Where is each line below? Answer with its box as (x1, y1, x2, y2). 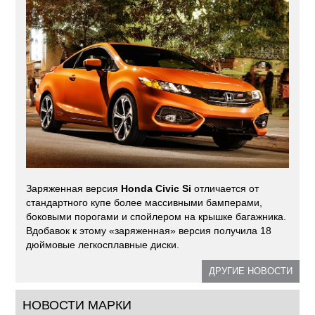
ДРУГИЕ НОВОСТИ (208, 266, 292, 277)
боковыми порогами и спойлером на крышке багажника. (26, 211, 287, 223)
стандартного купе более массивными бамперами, (26, 197, 263, 209)
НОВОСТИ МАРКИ (22, 298, 132, 313)
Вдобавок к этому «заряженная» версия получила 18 (26, 225, 272, 237)
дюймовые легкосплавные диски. (26, 239, 180, 251)
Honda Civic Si (121, 183, 192, 195)
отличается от (191, 183, 259, 195)
